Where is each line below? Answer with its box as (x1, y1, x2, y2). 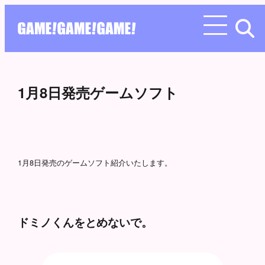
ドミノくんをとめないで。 (17, 213, 153, 230)
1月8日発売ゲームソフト (17, 82, 178, 102)
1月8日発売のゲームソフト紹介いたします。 (17, 157, 172, 169)
